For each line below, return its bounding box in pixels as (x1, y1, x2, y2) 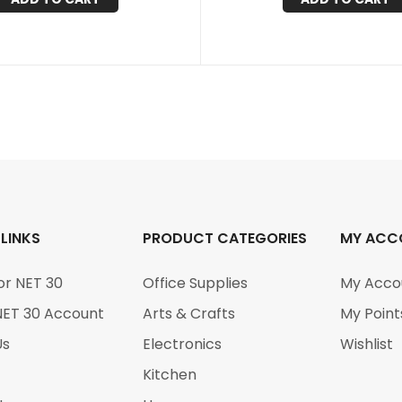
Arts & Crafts (143, 303, 236, 324)
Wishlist (339, 334, 393, 354)
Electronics (143, 334, 223, 354)
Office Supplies (143, 273, 249, 293)
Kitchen (143, 364, 197, 385)
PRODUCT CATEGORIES (143, 228, 308, 249)
